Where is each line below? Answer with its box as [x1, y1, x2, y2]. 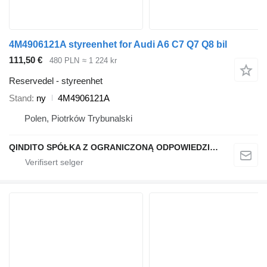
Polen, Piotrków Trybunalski [24, 113, 132, 123]
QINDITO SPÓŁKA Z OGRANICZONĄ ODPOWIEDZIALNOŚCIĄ [210, 142, 218, 152]
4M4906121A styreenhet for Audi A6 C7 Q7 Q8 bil [9, 39, 227, 50]
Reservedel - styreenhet [9, 75, 103, 86]
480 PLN [49, 56, 79, 66]
